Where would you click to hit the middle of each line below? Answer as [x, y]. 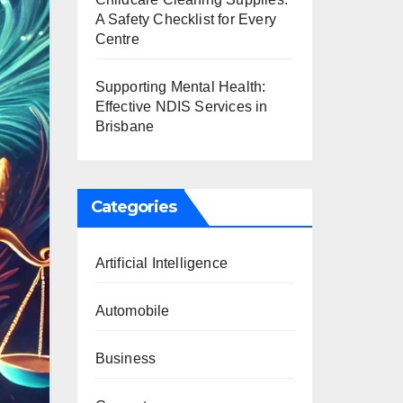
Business [125, 358]
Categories [134, 207]
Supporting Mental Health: [180, 87]
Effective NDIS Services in [181, 107]
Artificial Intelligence [161, 263]
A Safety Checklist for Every [186, 19]
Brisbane [125, 126]
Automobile [132, 311]
